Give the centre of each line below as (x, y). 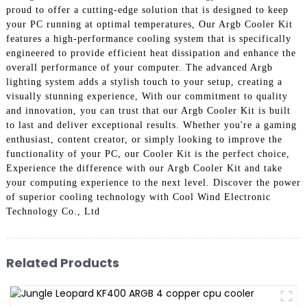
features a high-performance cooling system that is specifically (148, 38)
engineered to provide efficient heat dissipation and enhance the (151, 53)
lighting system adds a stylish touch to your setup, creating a (144, 82)
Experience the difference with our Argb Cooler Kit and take (144, 168)
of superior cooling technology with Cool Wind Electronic (138, 197)
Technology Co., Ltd (53, 211)
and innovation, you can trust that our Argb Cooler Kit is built (148, 110)
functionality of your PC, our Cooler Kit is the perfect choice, (148, 153)
